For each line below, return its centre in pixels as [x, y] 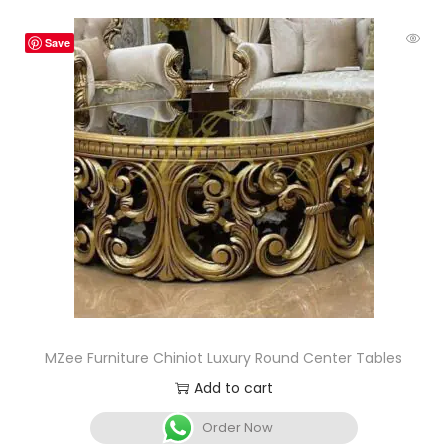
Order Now [238, 427]
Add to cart [233, 387]
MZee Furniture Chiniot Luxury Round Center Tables [224, 357]
